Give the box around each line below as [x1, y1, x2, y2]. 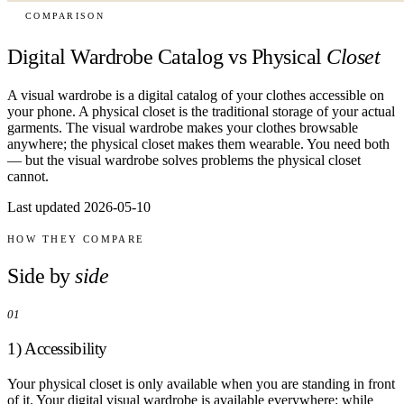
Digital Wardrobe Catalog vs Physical [7, 44, 322, 69]
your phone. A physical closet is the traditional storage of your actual [7, 103, 395, 119]
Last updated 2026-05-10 [7, 198, 151, 215]
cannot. [7, 168, 49, 184]
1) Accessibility [7, 339, 108, 359]
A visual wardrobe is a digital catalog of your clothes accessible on [7, 87, 384, 103]
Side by [7, 263, 70, 288]
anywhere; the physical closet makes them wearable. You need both [7, 135, 390, 151]
